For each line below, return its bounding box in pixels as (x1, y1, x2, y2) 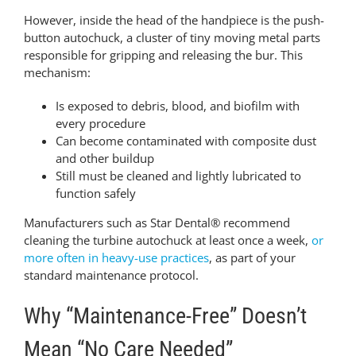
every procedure (55, 115, 145, 131)
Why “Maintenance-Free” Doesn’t (23, 303, 307, 329)
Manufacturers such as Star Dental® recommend (23, 215, 290, 230)
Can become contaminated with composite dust (55, 133, 316, 149)
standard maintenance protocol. (23, 267, 199, 283)
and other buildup (55, 150, 154, 166)
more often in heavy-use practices (23, 250, 209, 265)
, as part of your (208, 250, 296, 265)
